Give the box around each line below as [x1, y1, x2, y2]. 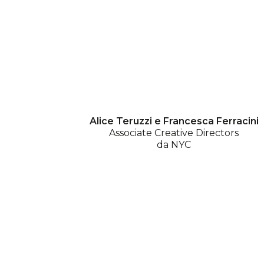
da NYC [157, 138, 192, 150]
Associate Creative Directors [109, 127, 239, 138]
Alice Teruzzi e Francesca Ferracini [89, 115, 259, 127]
